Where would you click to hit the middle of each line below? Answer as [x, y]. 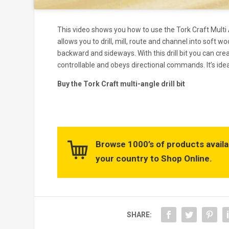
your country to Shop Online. [154, 159]
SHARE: [139, 214]
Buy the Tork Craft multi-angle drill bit [121, 84]
